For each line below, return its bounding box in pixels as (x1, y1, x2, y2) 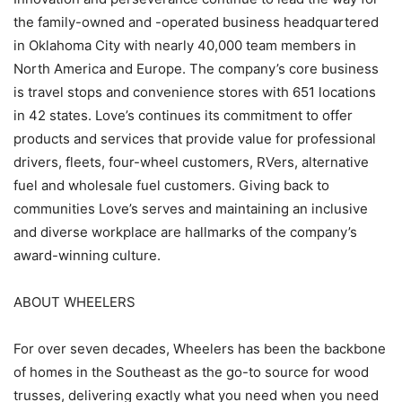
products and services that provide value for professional (13, 130, 376, 148)
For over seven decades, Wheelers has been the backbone (13, 340, 386, 358)
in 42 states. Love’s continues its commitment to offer (13, 107, 353, 125)
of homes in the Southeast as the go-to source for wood (13, 363, 369, 381)
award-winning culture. (13, 247, 161, 265)
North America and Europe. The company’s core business (13, 60, 379, 78)
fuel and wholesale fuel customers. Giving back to (13, 177, 329, 195)
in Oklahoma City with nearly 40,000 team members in (13, 37, 356, 55)
